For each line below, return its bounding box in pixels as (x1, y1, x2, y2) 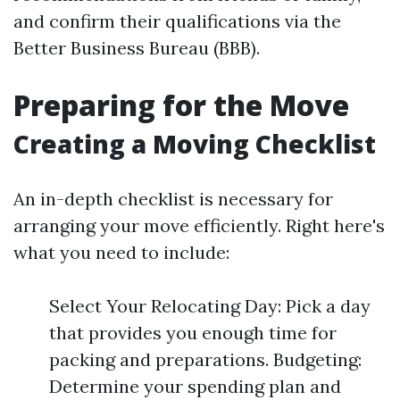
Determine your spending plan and (49, 375, 341, 397)
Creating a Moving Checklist (13, 127, 376, 161)
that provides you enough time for (49, 321, 337, 344)
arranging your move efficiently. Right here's (13, 214, 385, 237)
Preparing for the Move (13, 86, 349, 124)
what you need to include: (13, 241, 229, 263)
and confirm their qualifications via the (13, 10, 341, 32)
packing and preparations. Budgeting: (49, 348, 362, 371)
